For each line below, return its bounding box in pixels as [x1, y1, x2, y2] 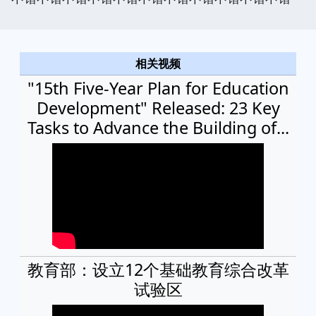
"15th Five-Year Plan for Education [27, 76, 289, 99]
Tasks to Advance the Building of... [27, 116, 289, 139]
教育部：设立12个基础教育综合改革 [27, 257, 289, 281]
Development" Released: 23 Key [36, 96, 280, 119]
